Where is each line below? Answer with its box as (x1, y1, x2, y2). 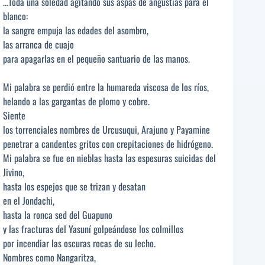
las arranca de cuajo (3, 37, 74, 52)
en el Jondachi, (3, 193, 54, 208)
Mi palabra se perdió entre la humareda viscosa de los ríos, (3, 80, 209, 95)
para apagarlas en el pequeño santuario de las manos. (3, 51, 190, 66)
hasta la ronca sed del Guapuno (3, 208, 112, 222)
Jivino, (3, 165, 24, 180)
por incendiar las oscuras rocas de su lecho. (3, 236, 156, 251)
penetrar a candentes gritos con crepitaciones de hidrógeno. (3, 137, 213, 151)
